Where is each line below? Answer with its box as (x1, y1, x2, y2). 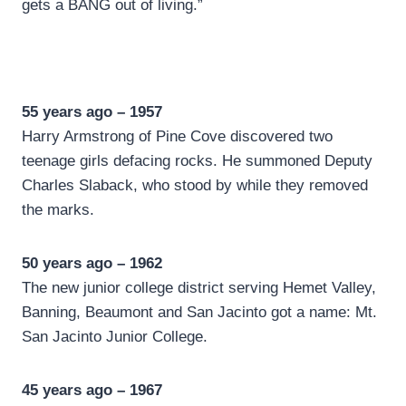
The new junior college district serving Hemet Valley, (22, 279, 376, 297)
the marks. (22, 201, 94, 219)
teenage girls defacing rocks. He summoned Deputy (22, 152, 372, 170)
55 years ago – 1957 (22, 103, 162, 121)
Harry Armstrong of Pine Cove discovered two (22, 128, 333, 146)
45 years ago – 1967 (22, 382, 162, 400)
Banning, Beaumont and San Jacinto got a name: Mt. (22, 304, 377, 322)
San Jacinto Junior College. (22, 328, 208, 346)
